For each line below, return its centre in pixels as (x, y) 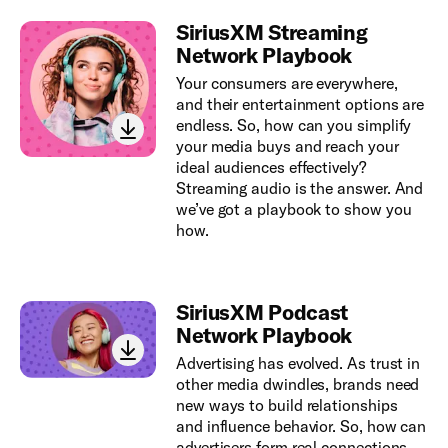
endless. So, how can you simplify (293, 124)
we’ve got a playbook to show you (293, 208)
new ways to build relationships (286, 404)
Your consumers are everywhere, (286, 82)
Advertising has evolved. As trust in (298, 362)
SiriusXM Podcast (261, 311)
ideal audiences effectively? (270, 166)
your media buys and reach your (287, 145)
